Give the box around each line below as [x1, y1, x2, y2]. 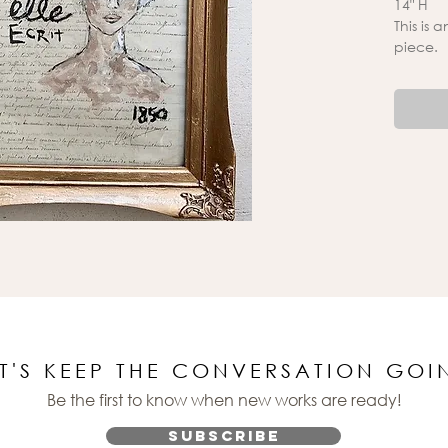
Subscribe [167, 426, 280, 445]
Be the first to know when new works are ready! [46, 389, 402, 410]
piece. [394, 37, 438, 56]
